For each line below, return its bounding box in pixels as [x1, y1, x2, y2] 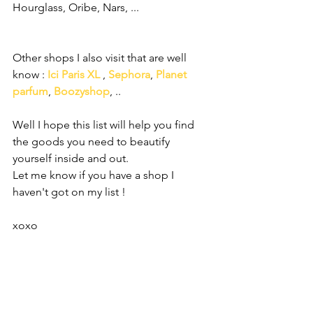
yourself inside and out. [13, 152, 129, 165]
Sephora [108, 68, 150, 81]
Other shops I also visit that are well [13, 51, 189, 64]
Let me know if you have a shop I [13, 168, 177, 182]
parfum [13, 85, 48, 98]
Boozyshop [54, 85, 110, 98]
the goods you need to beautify [13, 135, 173, 148]
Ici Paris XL [48, 68, 100, 81]
